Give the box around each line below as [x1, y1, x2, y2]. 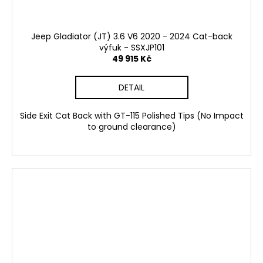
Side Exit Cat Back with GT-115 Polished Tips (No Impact [19, 109, 244, 122]
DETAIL [119, 81, 144, 93]
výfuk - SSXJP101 [99, 41, 164, 53]
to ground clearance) [87, 120, 176, 133]
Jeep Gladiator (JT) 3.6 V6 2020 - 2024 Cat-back [31, 30, 232, 42]
